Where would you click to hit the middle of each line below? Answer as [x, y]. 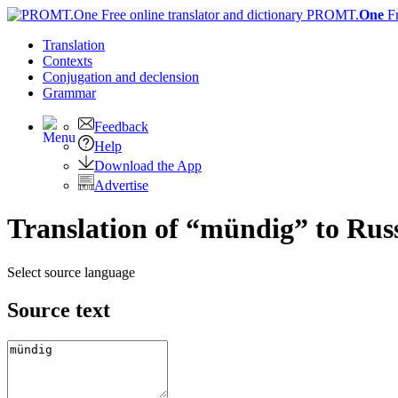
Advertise [121, 185]
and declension [157, 77]
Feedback [121, 127]
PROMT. [331, 15]
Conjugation [79, 77]
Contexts [68, 61]
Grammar [69, 93]
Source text [59, 310]
